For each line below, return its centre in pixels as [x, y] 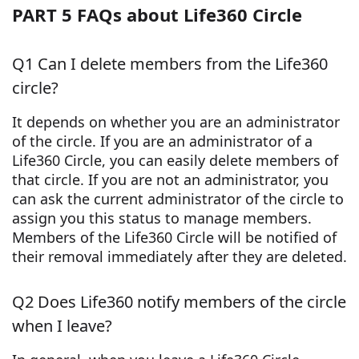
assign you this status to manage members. [162, 218]
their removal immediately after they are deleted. [179, 257]
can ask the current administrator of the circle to [178, 199]
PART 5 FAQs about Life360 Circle [157, 15]
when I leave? [62, 326]
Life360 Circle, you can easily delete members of [175, 161]
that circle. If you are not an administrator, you [170, 180]
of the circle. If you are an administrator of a [162, 141]
